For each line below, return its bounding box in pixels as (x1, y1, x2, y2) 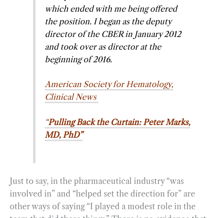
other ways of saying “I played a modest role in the (10, 201, 196, 211)
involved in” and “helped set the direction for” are (10, 188, 195, 199)
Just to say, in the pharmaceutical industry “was (10, 176, 184, 186)
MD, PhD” (45, 129, 83, 140)
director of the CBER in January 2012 (45, 29, 182, 39)
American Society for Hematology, (45, 79, 174, 90)
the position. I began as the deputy (45, 16, 172, 26)
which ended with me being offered (45, 3, 178, 14)
